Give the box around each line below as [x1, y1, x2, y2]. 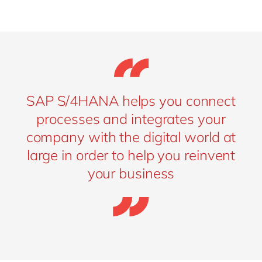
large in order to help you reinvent [26, 146, 236, 164]
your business [87, 164, 175, 182]
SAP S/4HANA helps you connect [26, 92, 236, 110]
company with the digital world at [26, 128, 236, 146]
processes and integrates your [36, 110, 226, 128]
